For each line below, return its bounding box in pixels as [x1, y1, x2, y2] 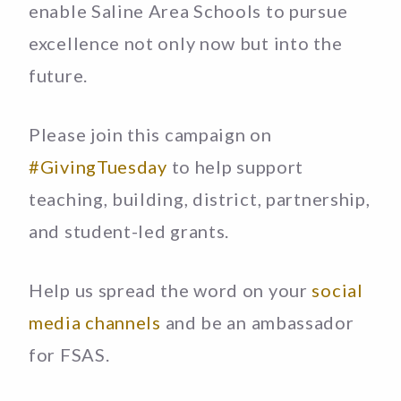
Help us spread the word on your [29, 278, 312, 301]
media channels [29, 311, 161, 333]
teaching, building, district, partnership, [29, 187, 371, 209]
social [311, 278, 363, 301]
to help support [166, 155, 304, 177]
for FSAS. [29, 343, 110, 365]
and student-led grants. [29, 219, 234, 242]
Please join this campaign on [29, 123, 272, 145]
